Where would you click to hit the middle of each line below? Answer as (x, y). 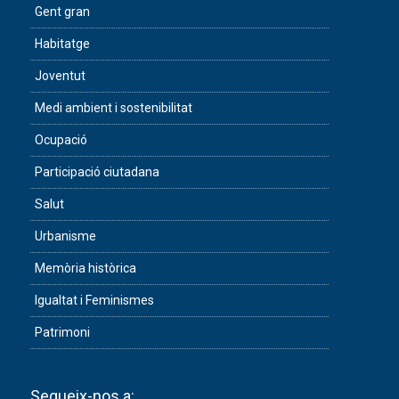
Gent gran (62, 12)
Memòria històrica (85, 269)
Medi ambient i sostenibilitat (114, 108)
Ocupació (61, 140)
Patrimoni (62, 333)
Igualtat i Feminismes (94, 301)
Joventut (60, 76)
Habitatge (62, 44)
